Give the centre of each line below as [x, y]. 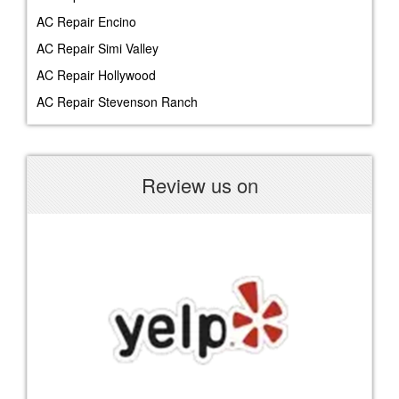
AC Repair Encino [86, 21]
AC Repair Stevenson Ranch [117, 101]
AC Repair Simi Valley [98, 48]
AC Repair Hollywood [96, 74]
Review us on [199, 184]
